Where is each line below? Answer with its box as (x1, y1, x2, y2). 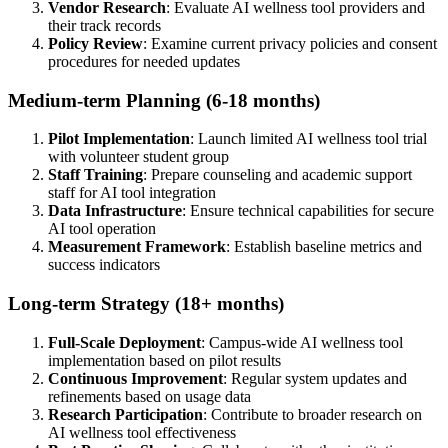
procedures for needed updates (48, 53, 240, 71)
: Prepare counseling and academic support (143, 166, 412, 184)
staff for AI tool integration (48, 184, 216, 202)
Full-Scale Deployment (48, 333, 201, 351)
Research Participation (48, 405, 203, 423)
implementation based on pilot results (48, 351, 281, 369)
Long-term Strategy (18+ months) (8, 293, 284, 315)
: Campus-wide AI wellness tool (201, 333, 403, 351)
